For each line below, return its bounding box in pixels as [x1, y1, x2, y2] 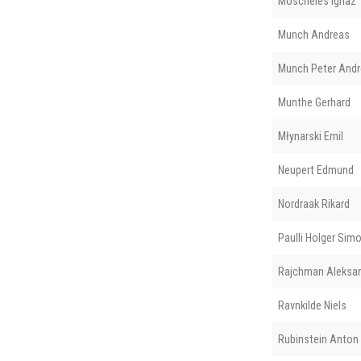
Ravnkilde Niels [277, 298, 346, 312]
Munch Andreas [277, 27, 350, 41]
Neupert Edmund [277, 163, 354, 176]
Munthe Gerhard [277, 95, 351, 109]
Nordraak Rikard [277, 197, 350, 210]
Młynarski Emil [277, 129, 343, 143]
